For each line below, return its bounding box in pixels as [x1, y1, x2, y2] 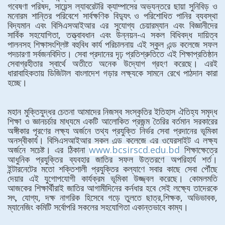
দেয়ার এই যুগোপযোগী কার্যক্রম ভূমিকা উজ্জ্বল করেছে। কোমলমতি [8, 172, 217, 184]
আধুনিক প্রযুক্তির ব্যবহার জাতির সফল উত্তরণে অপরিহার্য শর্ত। [8, 153, 217, 165]
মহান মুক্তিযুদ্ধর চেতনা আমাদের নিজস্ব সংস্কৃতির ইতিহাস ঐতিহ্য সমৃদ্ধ [8, 105, 217, 118]
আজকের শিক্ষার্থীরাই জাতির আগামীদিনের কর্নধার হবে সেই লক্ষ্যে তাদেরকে [8, 182, 217, 194]
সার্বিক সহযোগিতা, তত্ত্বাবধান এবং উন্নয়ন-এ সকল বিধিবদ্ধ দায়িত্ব [8, 29, 217, 41]
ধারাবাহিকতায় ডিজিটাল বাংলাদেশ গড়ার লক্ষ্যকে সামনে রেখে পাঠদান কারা [8, 67, 217, 79]
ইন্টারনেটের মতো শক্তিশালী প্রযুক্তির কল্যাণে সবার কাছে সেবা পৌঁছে [8, 163, 217, 175]
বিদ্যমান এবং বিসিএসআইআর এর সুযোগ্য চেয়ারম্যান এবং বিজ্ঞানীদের [8, 19, 217, 31]
